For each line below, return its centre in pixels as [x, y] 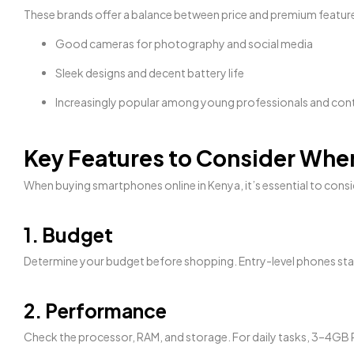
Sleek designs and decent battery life [150, 73]
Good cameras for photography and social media [184, 43]
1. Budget [68, 234]
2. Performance [95, 310]
